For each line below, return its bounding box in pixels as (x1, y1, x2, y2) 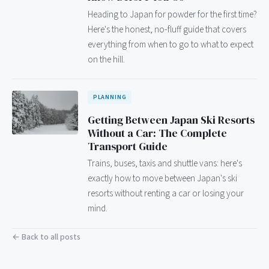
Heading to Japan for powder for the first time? (88, 7, 257, 21)
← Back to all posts (12, 231, 80, 243)
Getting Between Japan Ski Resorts (88, 112, 255, 127)
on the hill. (88, 52, 125, 66)
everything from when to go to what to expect (88, 37, 253, 51)
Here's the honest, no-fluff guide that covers (88, 22, 246, 36)
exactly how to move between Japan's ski (88, 172, 237, 186)
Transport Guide (88, 139, 168, 154)
